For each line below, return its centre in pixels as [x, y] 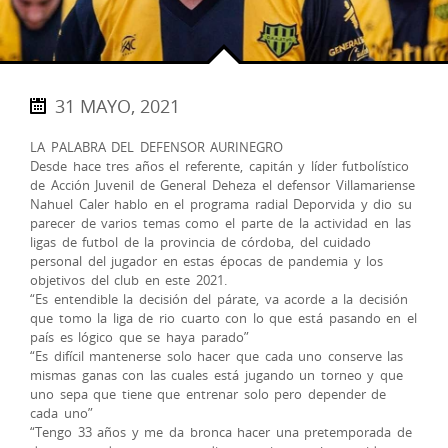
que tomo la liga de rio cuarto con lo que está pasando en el [223, 318]
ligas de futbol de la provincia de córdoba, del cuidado [201, 242]
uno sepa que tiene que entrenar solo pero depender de [208, 394]
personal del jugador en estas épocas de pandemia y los [207, 261]
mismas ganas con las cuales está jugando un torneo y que [217, 375]
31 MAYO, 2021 [117, 106]
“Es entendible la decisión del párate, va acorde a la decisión [219, 299]
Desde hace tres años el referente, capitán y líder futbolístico [220, 166]
